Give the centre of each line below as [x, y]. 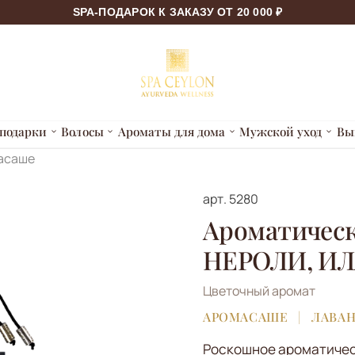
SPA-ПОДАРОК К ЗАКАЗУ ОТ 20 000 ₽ [177, 12]
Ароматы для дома [172, 132]
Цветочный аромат [259, 291]
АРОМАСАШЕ [246, 316]
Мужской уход [281, 132]
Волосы [82, 132]
